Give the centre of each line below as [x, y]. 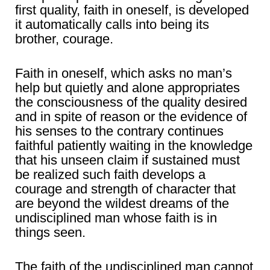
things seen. [50, 233]
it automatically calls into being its [112, 25]
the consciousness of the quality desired [131, 102]
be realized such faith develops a [110, 175]
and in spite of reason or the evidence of [131, 117]
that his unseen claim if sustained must [127, 160]
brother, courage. [64, 39]
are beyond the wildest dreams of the [122, 204]
